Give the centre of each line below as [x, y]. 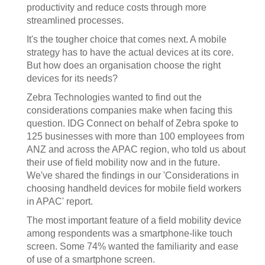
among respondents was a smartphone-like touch [130, 233]
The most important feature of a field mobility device [134, 220]
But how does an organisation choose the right [124, 65]
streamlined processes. [75, 20]
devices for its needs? [72, 78]
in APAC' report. [60, 201]
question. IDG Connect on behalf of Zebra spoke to [132, 123]
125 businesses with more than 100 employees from [135, 136]
